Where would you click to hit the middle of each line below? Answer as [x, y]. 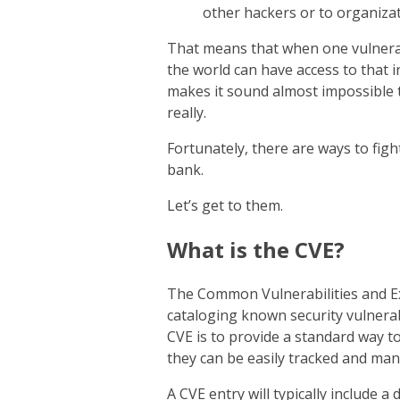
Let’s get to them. [227, 205]
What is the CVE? [258, 249]
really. [188, 112]
